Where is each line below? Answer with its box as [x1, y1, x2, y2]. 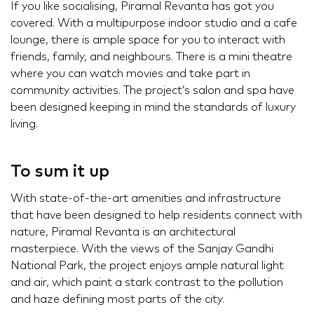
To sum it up [11, 163, 109, 181]
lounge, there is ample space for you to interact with [11, 34, 285, 46]
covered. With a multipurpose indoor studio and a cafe [11, 18, 297, 29]
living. [11, 118, 38, 130]
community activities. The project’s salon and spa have [11, 85, 294, 97]
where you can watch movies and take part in [11, 68, 250, 80]
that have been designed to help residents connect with [11, 210, 302, 221]
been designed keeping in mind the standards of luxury [11, 102, 296, 114]
